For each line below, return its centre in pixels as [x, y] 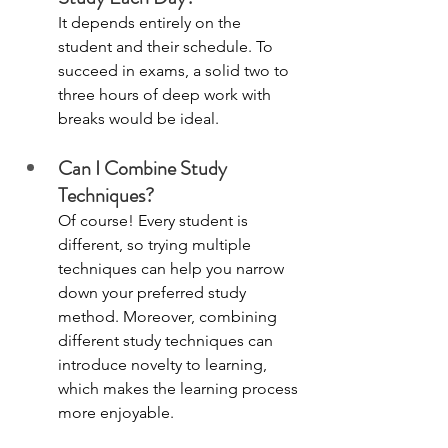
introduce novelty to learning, [164, 364]
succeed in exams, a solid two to [175, 70]
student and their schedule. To [167, 46]
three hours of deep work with [166, 94]
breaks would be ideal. [140, 118]
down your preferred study [154, 292]
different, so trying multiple [156, 244]
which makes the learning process [180, 388]
